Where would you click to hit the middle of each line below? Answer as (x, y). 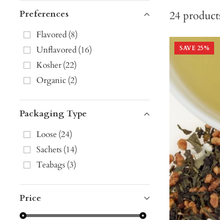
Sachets (49, 150)
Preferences (44, 14)
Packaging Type (53, 114)
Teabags (51, 165)
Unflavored (56, 50)
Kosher (49, 65)
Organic (51, 81)
